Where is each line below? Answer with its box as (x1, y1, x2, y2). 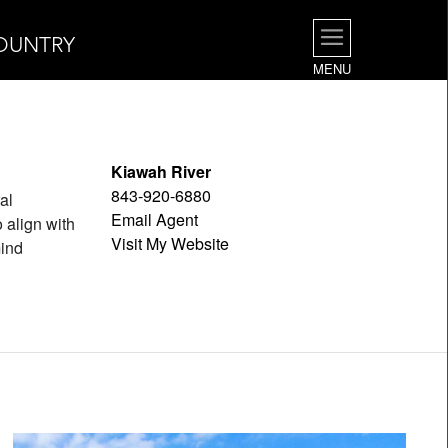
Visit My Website (111, 232, 229, 255)
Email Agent (111, 208, 198, 231)
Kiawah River (111, 160, 211, 183)
